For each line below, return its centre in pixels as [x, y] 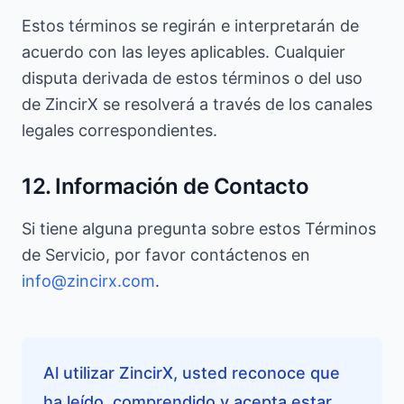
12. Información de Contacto [165, 186]
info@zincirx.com [88, 281]
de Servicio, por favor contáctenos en [166, 255]
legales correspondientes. [119, 130]
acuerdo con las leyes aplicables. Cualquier [184, 52]
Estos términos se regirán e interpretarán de [190, 26]
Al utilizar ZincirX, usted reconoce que [192, 373]
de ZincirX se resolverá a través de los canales [197, 104]
